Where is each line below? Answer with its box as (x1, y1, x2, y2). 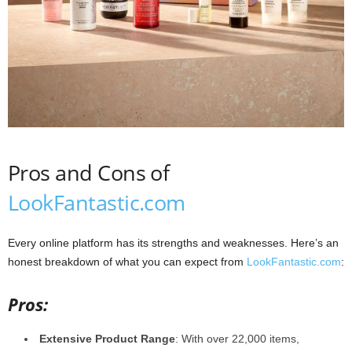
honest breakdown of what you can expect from (8, 255, 247, 268)
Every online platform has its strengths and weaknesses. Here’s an (8, 236, 339, 249)
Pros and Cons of (8, 157, 170, 187)
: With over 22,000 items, (175, 332, 299, 345)
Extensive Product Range (39, 332, 175, 345)
